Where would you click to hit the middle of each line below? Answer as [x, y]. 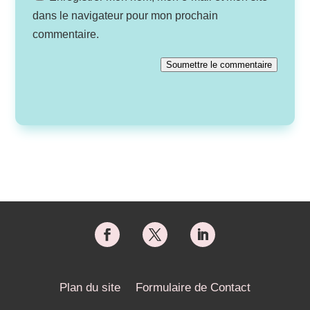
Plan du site [90, 288]
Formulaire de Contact [193, 288]
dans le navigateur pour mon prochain [126, 16]
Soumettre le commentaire [219, 65]
